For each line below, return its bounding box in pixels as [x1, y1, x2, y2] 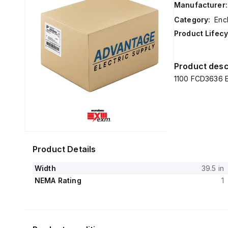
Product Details [33, 144, 96, 154]
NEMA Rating [35, 176, 81, 185]
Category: [174, 15, 211, 24]
